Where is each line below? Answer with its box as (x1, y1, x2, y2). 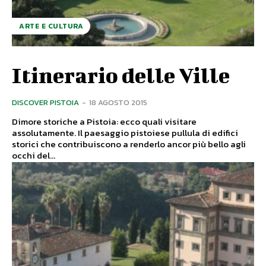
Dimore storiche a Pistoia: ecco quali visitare (12, 114, 197, 128)
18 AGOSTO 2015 (89, 96, 147, 108)
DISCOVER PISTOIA (12, 96, 79, 108)
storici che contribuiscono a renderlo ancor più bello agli (12, 137, 246, 151)
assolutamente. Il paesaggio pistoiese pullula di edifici (12, 125, 78, 140)
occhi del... (12, 148, 55, 162)
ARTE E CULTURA (19, 20, 83, 31)
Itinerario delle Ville (12, 62, 230, 87)
